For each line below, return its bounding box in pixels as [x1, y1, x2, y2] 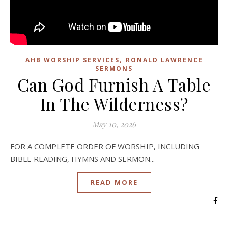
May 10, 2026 [92, 119, 136, 129]
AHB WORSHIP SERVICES [25, 55, 120, 64]
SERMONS [95, 64, 133, 73]
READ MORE [90, 178, 138, 187]
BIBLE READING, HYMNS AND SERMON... [10, 154, 155, 164]
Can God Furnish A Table [17, 73, 211, 96]
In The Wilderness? [40, 93, 188, 115]
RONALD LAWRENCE [125, 55, 203, 64]
